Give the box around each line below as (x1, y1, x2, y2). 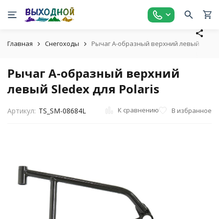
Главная (7, 39, 33, 48)
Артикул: (7, 106, 36, 115)
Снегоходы (45, 39, 79, 48)
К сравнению (118, 106, 159, 114)
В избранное (172, 106, 212, 115)
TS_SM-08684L (38, 106, 86, 115)
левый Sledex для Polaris (7, 81, 159, 97)
